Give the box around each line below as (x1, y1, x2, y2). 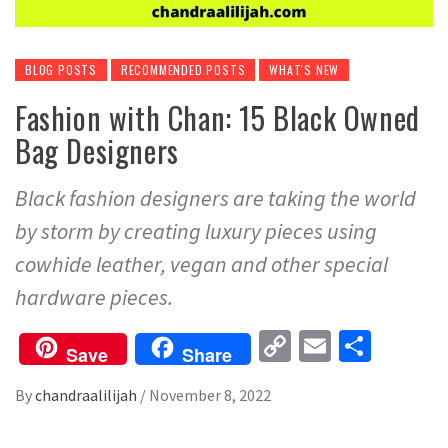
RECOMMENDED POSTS (120, 61, 246, 79)
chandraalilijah (35, 385, 140, 406)
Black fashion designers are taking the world (15, 184, 416, 213)
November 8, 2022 (149, 385, 271, 406)
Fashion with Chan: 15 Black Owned (15, 95, 420, 141)
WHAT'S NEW (269, 61, 340, 79)
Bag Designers (15, 128, 179, 174)
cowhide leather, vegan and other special (15, 250, 388, 279)
